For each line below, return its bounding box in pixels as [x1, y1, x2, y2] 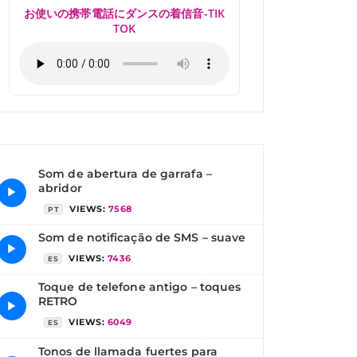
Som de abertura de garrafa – [38, 166, 212, 181]
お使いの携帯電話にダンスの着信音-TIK [23, 6, 225, 21]
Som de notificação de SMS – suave [38, 229, 246, 245]
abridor [38, 180, 82, 195]
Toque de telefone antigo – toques [38, 280, 241, 295]
